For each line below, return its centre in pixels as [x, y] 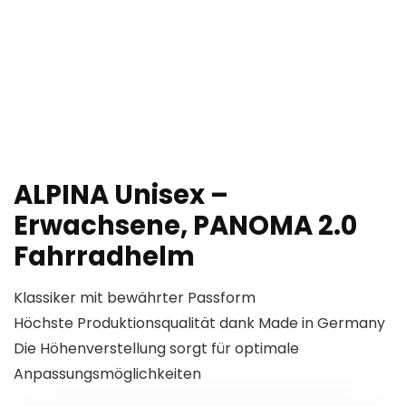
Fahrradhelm [104, 257]
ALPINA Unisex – [121, 195]
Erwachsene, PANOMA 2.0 [185, 226]
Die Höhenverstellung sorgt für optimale [156, 349]
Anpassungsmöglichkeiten [107, 374]
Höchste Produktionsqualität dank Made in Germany [199, 324]
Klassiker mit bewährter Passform [135, 298]
